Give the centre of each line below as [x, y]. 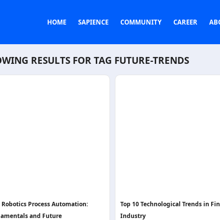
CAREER [185, 22]
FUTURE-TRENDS [152, 60]
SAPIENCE [93, 22]
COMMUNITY [141, 22]
